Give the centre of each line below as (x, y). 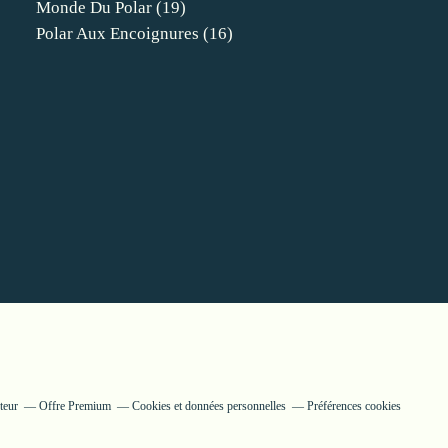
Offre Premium (74, 405)
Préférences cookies (353, 405)
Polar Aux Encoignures (117, 33)
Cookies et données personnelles (208, 405)
